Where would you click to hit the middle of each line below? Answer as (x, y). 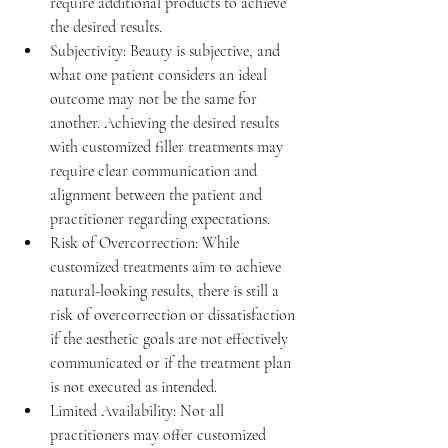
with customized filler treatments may (168, 147)
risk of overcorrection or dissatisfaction (174, 315)
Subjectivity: (90, 51)
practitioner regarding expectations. (160, 219)
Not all (204, 411)
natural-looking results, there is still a (166, 291)
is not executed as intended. (133, 387)
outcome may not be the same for (155, 99)
